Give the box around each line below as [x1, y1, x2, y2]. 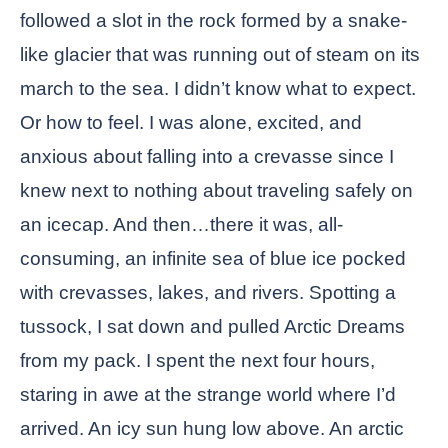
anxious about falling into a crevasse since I [20, 146, 394, 167]
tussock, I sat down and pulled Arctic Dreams [20, 316, 405, 337]
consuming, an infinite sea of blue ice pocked [20, 248, 406, 269]
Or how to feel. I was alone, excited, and [20, 112, 362, 133]
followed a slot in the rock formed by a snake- [20, 10, 407, 31]
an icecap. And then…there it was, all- [20, 214, 343, 235]
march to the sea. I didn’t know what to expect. [20, 78, 416, 99]
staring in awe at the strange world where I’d [20, 384, 396, 405]
